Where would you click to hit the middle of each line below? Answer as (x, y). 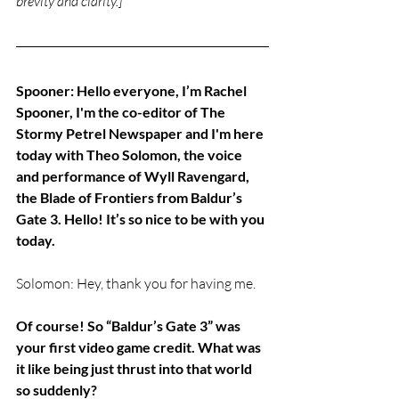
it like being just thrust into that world (135, 369)
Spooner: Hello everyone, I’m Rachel (133, 91)
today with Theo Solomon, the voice (130, 155)
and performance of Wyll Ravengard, (134, 176)
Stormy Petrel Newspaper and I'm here (141, 134)
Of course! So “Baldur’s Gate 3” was (130, 326)
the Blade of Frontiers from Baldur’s (130, 198)
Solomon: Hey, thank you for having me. (136, 284)
